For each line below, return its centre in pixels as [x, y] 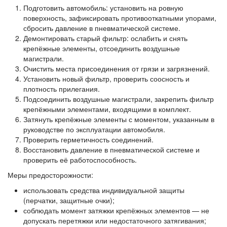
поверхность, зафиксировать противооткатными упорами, [120, 18]
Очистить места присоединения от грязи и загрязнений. [116, 68]
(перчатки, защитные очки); [69, 200]
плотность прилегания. [61, 89]
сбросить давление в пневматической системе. [102, 28]
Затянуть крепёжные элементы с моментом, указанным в [119, 119]
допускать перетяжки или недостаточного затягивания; [115, 220]
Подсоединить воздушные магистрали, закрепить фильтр [118, 99]
